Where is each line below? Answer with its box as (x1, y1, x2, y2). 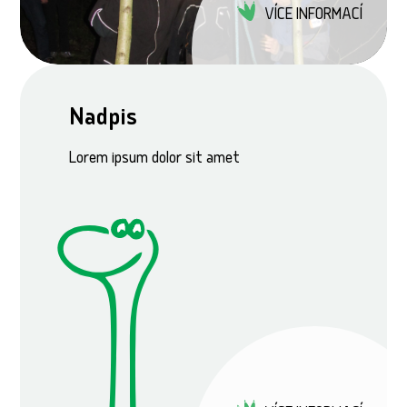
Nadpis (69, 103, 138, 135)
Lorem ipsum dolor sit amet (69, 149, 241, 171)
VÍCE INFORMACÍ (263, 5, 362, 26)
